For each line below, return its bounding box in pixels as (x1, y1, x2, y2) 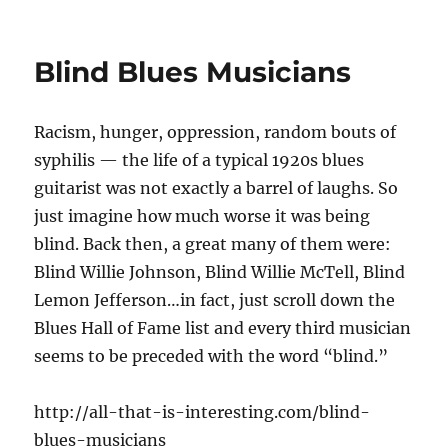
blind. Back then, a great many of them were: (34, 233, 392, 254)
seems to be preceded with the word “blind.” (34, 345, 389, 366)
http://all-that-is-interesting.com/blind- (34, 401, 371, 422)
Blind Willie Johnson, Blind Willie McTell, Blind (34, 261, 406, 282)
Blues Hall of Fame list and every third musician (34, 317, 412, 338)
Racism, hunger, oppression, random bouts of (34, 121, 397, 142)
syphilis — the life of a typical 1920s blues (34, 149, 365, 170)
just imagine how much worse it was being (34, 205, 371, 226)
